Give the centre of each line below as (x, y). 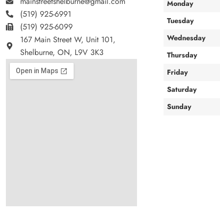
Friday (177, 72)
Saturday (182, 89)
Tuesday (180, 20)
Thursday (182, 55)
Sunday (179, 106)
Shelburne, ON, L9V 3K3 (62, 52)
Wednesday (186, 38)
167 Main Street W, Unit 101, (68, 39)
